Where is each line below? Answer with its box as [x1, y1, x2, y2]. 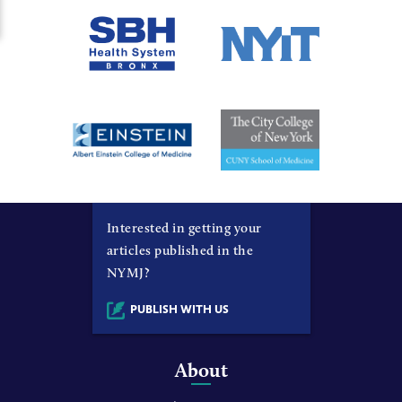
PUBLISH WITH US [129, 301, 229, 316]
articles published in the [106, 241, 253, 258]
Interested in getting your [106, 219, 262, 236]
